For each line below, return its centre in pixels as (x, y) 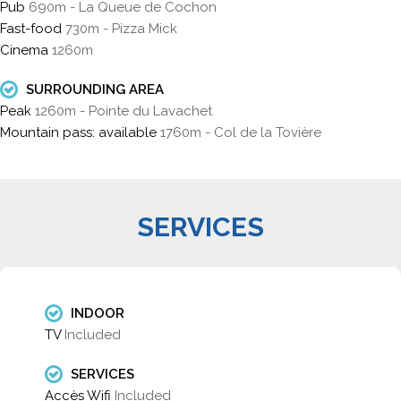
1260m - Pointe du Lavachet (124, 111)
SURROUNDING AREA (93, 89)
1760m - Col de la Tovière (241, 132)
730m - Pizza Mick (121, 28)
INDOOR (96, 313)
